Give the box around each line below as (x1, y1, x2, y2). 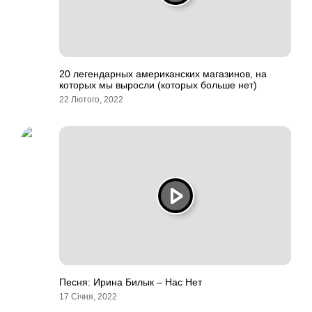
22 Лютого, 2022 (59, 95, 123, 104)
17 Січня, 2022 (59, 292, 117, 302)
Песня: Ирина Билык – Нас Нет (59, 276, 202, 288)
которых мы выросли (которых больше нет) (59, 79, 257, 91)
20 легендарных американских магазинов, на (59, 68, 267, 79)
